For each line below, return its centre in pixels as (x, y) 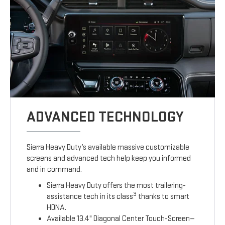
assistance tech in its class (90, 197)
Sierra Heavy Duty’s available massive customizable (108, 148)
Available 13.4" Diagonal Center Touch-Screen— (121, 219)
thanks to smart (163, 197)
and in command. (54, 170)
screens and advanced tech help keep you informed (109, 159)
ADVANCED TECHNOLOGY (105, 117)
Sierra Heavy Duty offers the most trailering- (117, 186)
